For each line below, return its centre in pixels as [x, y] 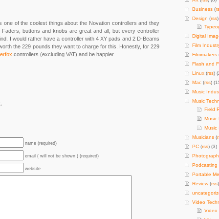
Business [202, 9]
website [33, 169]
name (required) [41, 143]
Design [200, 18]
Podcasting [205, 165]
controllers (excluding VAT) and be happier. [64, 54]
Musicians [203, 137]
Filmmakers [205, 55]
